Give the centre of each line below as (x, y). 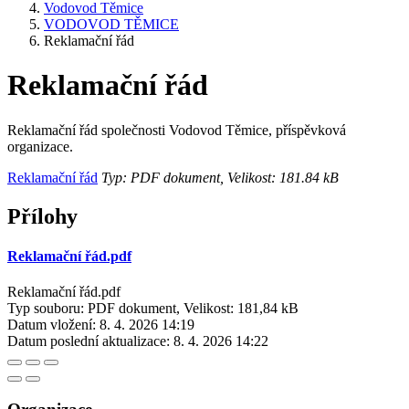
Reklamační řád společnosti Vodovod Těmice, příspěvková (177, 130)
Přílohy (42, 216)
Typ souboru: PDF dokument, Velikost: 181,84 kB (153, 309)
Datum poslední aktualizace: (89, 341)
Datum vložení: (52, 325)
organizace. (40, 146)
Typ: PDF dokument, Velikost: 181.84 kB (218, 177)
